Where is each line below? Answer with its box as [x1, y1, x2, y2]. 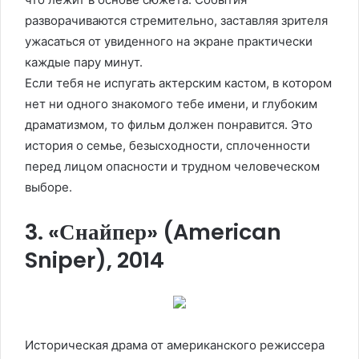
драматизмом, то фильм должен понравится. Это [25, 116, 313, 132]
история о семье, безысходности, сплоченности [25, 137, 310, 153]
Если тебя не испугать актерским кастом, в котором [25, 75, 332, 91]
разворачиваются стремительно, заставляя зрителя [25, 12, 328, 28]
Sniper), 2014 [25, 244, 164, 275]
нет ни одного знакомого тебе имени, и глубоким [25, 95, 317, 111]
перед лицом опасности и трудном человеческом [25, 158, 320, 174]
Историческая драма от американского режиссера [25, 337, 325, 353]
